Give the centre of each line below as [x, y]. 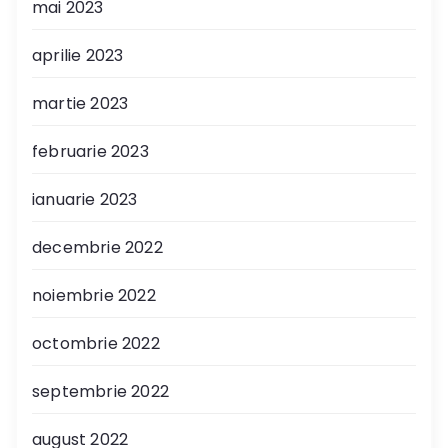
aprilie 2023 [78, 56]
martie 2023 [80, 104]
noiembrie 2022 [94, 296]
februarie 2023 [90, 152]
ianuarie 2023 [85, 200]
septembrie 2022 [100, 392]
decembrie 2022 [97, 248]
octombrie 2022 [96, 344]
